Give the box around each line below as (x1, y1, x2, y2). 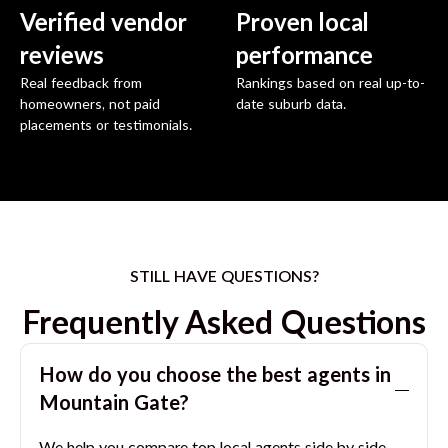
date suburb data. (236, 98, 346, 113)
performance (236, 45, 373, 70)
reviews (20, 45, 104, 70)
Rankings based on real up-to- (236, 77, 425, 92)
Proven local (236, 12, 369, 37)
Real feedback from (20, 77, 142, 92)
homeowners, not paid (20, 98, 160, 113)
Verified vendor (20, 12, 186, 37)
